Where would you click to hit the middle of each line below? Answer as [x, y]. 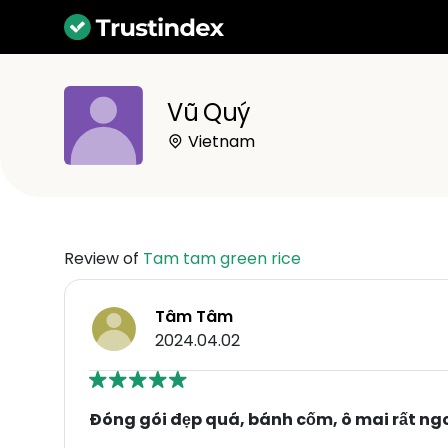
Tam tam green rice [222, 258]
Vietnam [220, 141]
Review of [103, 258]
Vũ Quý [208, 112]
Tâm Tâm [194, 316]
